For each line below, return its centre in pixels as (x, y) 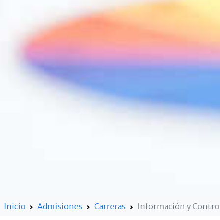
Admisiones (60, 206)
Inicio (15, 206)
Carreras (110, 206)
